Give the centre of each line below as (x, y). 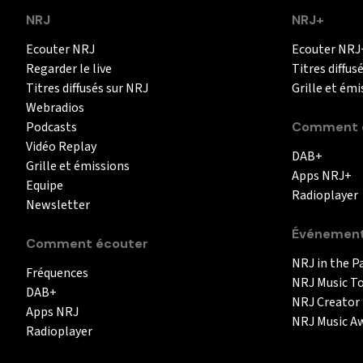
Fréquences (57, 273)
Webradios (55, 108)
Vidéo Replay (61, 147)
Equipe (45, 186)
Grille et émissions (78, 167)
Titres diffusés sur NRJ (87, 89)
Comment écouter (87, 244)
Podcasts (51, 128)
